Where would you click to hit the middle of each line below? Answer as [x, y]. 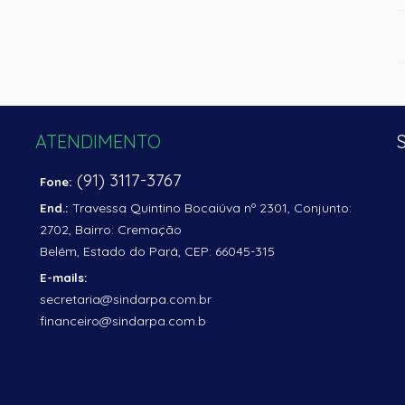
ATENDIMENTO [98, 141]
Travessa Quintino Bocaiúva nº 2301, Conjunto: [210, 208]
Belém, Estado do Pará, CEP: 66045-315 [157, 251]
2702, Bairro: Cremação [111, 230]
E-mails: [64, 278]
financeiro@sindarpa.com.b [123, 321]
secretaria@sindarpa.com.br [126, 299]
